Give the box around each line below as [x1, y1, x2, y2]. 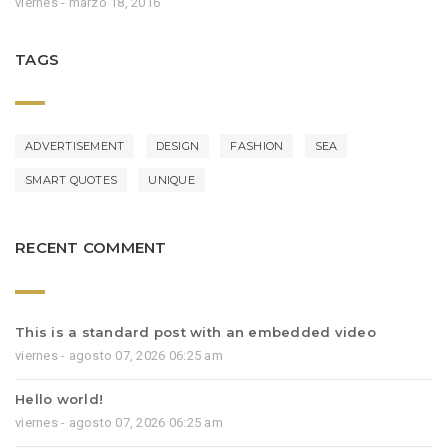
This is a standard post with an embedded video [15, 323, 376, 340]
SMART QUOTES [25, 173, 118, 188]
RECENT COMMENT [15, 238, 167, 258]
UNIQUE [148, 173, 195, 188]
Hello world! [15, 390, 104, 407]
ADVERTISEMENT [25, 139, 125, 154]
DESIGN [155, 139, 200, 154]
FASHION [230, 139, 284, 154]
